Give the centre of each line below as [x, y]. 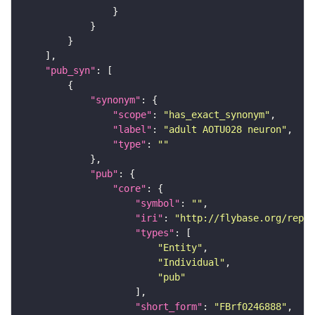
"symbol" [157, 204]
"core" [129, 189]
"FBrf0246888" [250, 307]
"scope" [132, 115]
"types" [155, 233]
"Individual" [191, 263]
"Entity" [180, 248]
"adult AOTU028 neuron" [225, 130]
